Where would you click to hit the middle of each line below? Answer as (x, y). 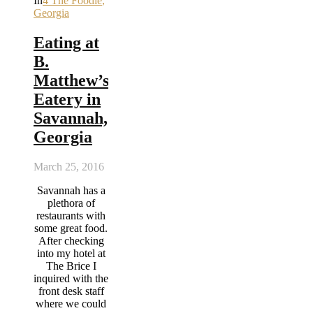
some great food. (71, 228)
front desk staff (71, 291)
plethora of (71, 203)
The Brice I (71, 265)
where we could (71, 303)
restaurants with (71, 215)
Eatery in (67, 99)
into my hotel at (71, 253)
